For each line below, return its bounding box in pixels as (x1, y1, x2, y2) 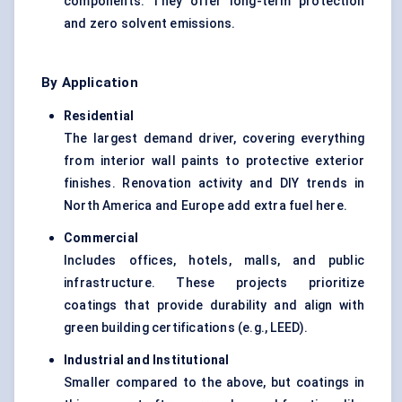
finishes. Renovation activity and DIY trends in (64, 176, 364, 191)
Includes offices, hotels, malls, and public (64, 253, 364, 268)
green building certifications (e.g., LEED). (64, 320, 309, 336)
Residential (64, 109, 135, 124)
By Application (41, 74, 138, 92)
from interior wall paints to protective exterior (64, 153, 364, 169)
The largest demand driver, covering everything (64, 131, 364, 146)
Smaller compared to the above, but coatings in (64, 375, 364, 390)
